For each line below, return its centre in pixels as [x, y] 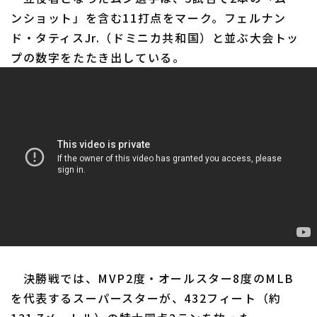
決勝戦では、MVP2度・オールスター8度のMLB [153, 278]
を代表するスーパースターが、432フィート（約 [146, 298]
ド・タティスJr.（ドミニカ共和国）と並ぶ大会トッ [155, 38]
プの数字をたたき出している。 [98, 58]
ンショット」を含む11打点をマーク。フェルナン [149, 18]
